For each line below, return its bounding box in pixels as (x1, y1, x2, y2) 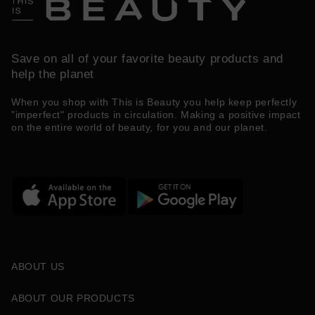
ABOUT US (11, 261, 65, 272)
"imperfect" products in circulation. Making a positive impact (11, 108, 301, 120)
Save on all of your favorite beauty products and (11, 52, 283, 66)
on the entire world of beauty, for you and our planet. (11, 121, 268, 133)
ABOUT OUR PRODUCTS (11, 292, 135, 304)
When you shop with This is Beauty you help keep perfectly (11, 96, 297, 108)
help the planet (11, 67, 94, 82)
